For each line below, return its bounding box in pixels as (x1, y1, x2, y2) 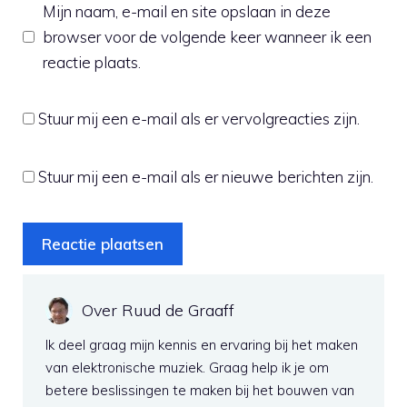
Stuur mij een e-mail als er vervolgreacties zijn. (38, 108, 360, 128)
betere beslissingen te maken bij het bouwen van (45, 381, 354, 399)
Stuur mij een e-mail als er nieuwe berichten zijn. (38, 166, 373, 186)
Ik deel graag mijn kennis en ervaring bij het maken (45, 335, 358, 353)
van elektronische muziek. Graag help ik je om (45, 358, 329, 376)
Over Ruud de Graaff (82, 299, 234, 321)
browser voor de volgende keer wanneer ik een (42, 26, 372, 46)
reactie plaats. (42, 52, 141, 72)
